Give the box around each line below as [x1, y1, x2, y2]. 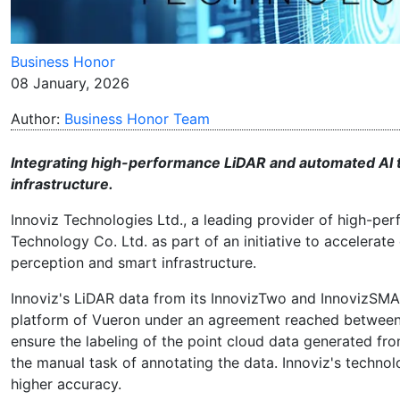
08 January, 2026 [11, 73, 129, 92]
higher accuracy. [11, 374, 121, 393]
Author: [11, 109, 64, 128]
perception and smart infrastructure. [11, 253, 256, 271]
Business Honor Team [64, 109, 210, 128]
